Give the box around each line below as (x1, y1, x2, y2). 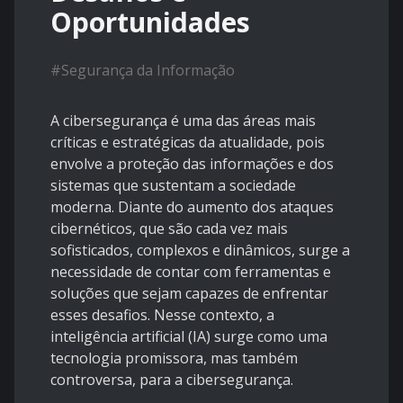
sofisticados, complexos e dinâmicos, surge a (50, 240, 350, 261)
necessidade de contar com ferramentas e (50, 262, 331, 282)
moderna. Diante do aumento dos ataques (50, 197, 334, 218)
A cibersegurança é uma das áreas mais (50, 111, 316, 131)
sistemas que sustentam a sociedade (50, 175, 296, 196)
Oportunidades (50, 4, 250, 41)
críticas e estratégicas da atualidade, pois (50, 132, 325, 153)
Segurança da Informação (61, 60, 235, 81)
